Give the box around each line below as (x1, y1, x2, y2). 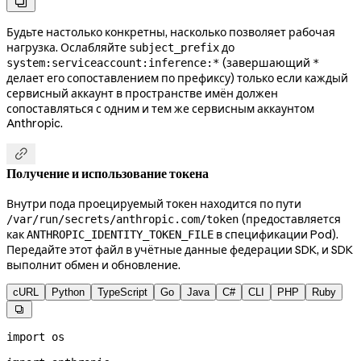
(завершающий (219, 55, 313, 70)
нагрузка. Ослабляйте (6, 39, 129, 55)
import (6, 330, 45, 343)
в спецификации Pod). (214, 226, 338, 242)
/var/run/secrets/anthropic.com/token (6, 212, 239, 226)
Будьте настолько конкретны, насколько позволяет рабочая (6, 24, 335, 39)
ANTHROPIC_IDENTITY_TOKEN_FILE (27, 227, 214, 241)
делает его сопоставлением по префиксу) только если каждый (6, 70, 348, 85)
